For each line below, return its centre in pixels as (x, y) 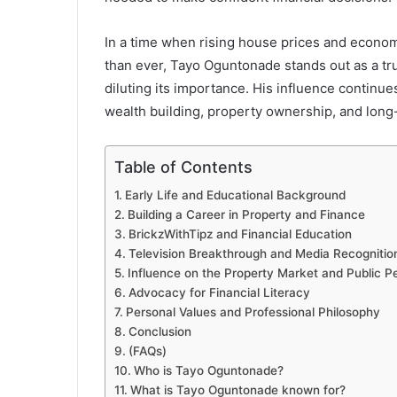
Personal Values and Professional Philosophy (253, 312)
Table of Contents (183, 167)
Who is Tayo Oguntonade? (208, 371)
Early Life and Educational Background (235, 195)
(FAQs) (147, 351)
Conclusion (160, 332)
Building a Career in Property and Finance (246, 215)
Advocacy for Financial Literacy (219, 293)
